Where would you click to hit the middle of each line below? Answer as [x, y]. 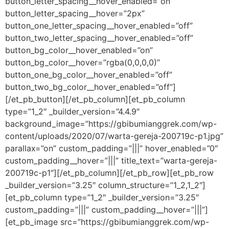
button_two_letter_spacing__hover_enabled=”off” [99, 38]
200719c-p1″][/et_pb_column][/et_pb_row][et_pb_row [109, 173]
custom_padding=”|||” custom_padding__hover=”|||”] [107, 209]
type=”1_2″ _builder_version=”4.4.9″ [72, 111]
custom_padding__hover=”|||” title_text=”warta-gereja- [111, 160]
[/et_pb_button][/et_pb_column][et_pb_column [95, 99]
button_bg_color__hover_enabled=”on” [79, 50]
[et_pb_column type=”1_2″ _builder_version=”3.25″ [102, 197]
